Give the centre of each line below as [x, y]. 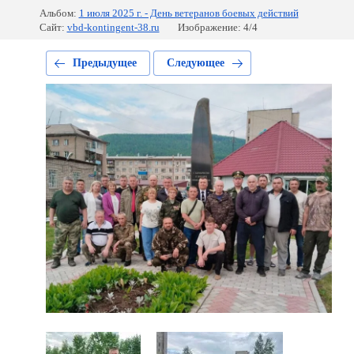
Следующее [195, 63]
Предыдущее [104, 63]
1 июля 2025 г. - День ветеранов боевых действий [188, 13]
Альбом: [58, 13]
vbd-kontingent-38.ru [113, 27]
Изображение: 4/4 [217, 27]
